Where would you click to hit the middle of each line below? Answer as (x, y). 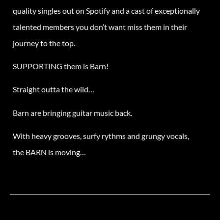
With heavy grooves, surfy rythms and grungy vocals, (101, 136)
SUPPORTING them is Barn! (61, 66)
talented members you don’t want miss (78, 27)
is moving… (66, 152)
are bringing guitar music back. (81, 112)
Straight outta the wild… (54, 89)
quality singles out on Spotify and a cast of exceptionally (106, 10)
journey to (31, 43)
